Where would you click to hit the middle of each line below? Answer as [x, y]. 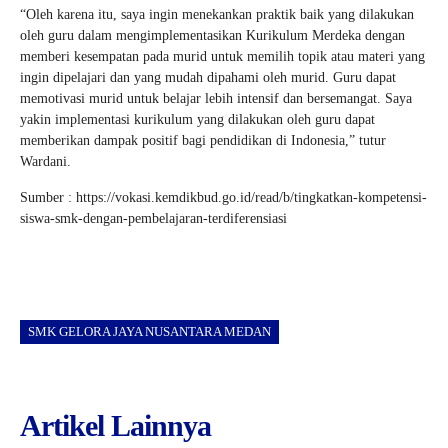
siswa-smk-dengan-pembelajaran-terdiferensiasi [153, 218]
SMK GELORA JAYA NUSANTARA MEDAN [149, 331]
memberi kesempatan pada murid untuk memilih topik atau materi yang [222, 56]
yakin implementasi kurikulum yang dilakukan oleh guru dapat [197, 119]
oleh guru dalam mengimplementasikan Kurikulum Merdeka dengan [212, 35]
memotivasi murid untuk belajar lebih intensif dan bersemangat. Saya [216, 98]
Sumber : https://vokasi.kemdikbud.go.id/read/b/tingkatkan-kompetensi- [223, 197]
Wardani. [45, 161]
